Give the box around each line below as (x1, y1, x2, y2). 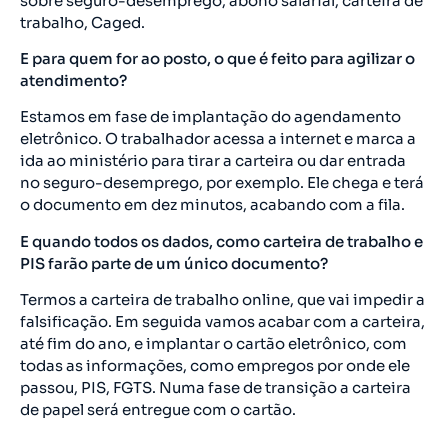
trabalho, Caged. (20, 12, 145, 32)
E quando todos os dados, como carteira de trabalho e (20, 231, 423, 251)
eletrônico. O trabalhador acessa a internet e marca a (20, 129, 416, 149)
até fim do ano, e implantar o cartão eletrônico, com (20, 334, 407, 354)
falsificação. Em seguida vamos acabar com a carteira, (20, 312, 425, 332)
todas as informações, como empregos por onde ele (20, 356, 410, 376)
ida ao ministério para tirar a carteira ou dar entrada (20, 151, 406, 171)
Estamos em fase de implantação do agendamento (20, 107, 401, 127)
